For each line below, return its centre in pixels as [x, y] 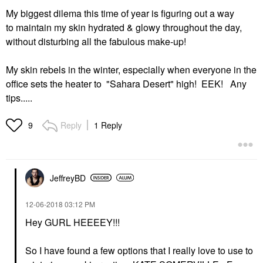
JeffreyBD [68, 178]
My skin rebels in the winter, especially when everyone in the [131, 69]
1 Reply [108, 125]
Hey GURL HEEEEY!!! [73, 222]
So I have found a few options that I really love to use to [139, 250]
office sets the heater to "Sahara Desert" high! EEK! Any [126, 83]
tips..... [19, 97]
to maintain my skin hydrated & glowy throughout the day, [124, 27]
